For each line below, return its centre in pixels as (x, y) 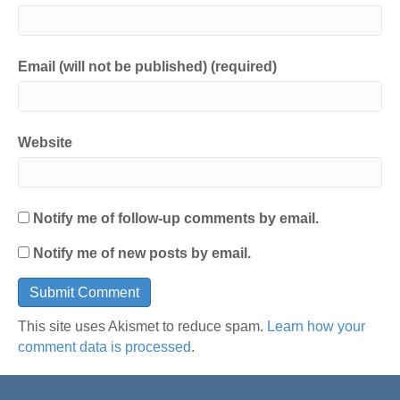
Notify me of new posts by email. (142, 254)
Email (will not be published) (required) (147, 67)
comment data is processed (104, 347)
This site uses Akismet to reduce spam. (142, 327)
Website (45, 143)
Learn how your (316, 327)
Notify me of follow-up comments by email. (176, 219)
